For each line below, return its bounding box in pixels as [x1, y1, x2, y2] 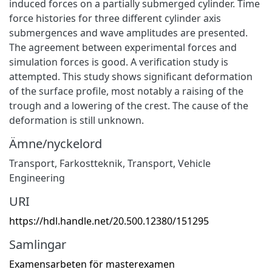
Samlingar [9, 236, 66, 253]
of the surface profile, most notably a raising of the [9, 84, 243, 98]
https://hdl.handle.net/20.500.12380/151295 [9, 214, 209, 228]
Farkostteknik [59, 156, 123, 170]
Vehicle [178, 156, 211, 170]
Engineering [9, 171, 65, 185]
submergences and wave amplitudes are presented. [9, 25, 248, 39]
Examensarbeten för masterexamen [9, 257, 175, 271]
